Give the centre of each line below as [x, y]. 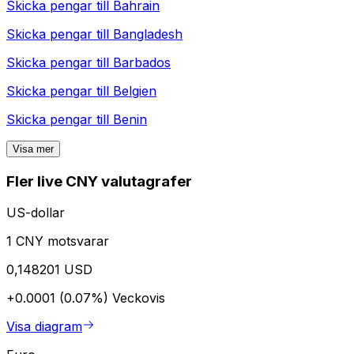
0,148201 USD [49, 270]
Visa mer [33, 149]
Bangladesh [148, 34]
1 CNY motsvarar [58, 241]
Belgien [135, 90]
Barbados [142, 62]
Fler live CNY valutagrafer [99, 181]
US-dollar [36, 213]
